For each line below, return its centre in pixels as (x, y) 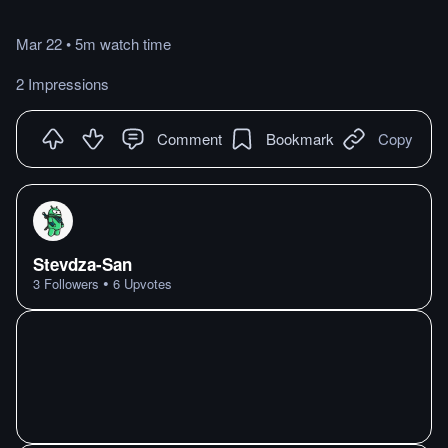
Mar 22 (39, 43)
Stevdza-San (82, 264)
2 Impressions (62, 83)
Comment (189, 138)
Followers (69, 283)
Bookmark (300, 138)
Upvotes (146, 283)
